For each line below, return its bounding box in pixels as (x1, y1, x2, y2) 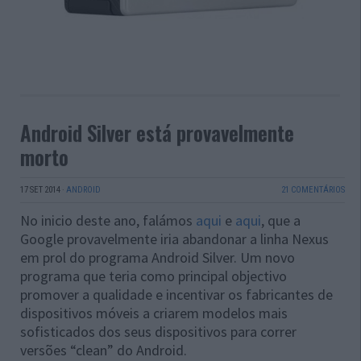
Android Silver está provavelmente (20, 118, 294, 148)
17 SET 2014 (20, 185, 60, 196)
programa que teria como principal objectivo (20, 267, 287, 286)
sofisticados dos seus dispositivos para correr (20, 322, 297, 342)
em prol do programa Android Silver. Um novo (20, 248, 295, 268)
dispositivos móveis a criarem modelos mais (20, 304, 288, 323)
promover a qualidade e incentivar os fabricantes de (20, 285, 333, 305)
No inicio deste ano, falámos (20, 211, 196, 230)
